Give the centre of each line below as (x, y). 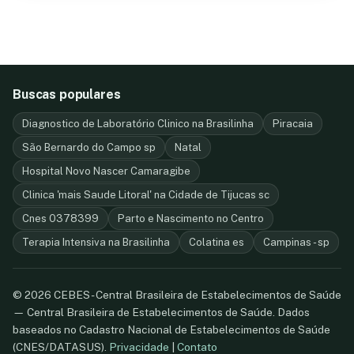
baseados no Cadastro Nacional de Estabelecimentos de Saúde (171, 330)
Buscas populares (67, 94)
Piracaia (293, 124)
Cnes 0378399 (60, 218)
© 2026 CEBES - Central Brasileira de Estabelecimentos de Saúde (177, 295)
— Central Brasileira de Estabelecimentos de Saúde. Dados (161, 312)
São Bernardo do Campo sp (89, 147)
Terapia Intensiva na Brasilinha (96, 242)
